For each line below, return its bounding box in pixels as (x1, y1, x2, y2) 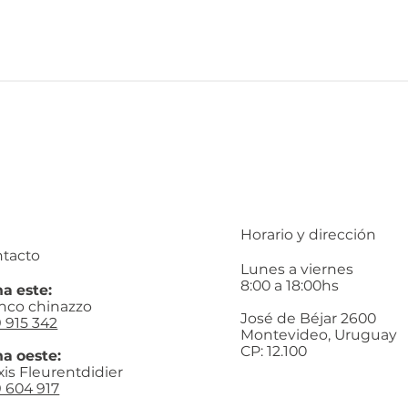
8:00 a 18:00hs (240, 276, 339, 294)
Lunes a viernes (240, 260, 357, 278)
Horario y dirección (240, 225, 376, 243)
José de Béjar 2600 (240, 309, 376, 327)
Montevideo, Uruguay (240, 325, 397, 343)
